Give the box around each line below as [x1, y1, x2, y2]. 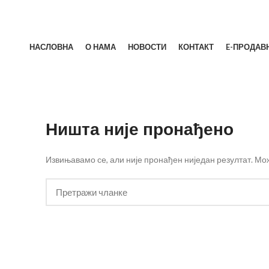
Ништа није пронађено [46, 118, 234, 141]
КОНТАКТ [178, 41, 214, 52]
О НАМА [85, 41, 116, 52]
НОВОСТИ [127, 41, 166, 52]
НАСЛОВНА [29, 41, 73, 52]
